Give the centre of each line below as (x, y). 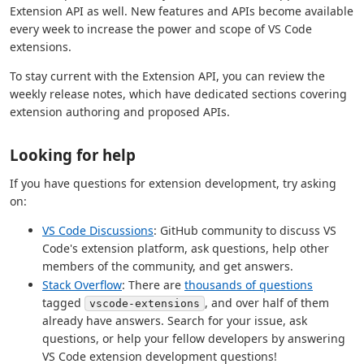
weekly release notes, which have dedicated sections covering (178, 93)
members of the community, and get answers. (168, 266)
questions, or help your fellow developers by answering (194, 339)
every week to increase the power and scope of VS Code (161, 28)
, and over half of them (267, 303)
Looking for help (73, 154)
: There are (153, 285)
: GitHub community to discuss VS (245, 230)
